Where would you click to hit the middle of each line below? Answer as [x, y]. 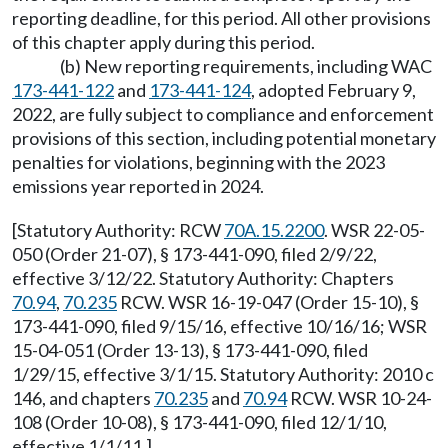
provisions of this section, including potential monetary [224, 138]
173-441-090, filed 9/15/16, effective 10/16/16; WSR [219, 326]
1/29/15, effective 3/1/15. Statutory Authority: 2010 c [223, 374]
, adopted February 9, [333, 90]
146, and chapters [83, 398]
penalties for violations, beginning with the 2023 [198, 162]
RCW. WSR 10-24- [359, 398]
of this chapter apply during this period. [163, 42]
